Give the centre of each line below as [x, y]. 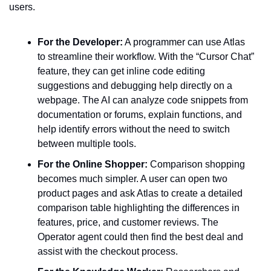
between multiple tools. [87, 144]
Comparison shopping [196, 164]
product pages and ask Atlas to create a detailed [140, 193]
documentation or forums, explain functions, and [140, 115]
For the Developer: [80, 42]
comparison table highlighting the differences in [139, 208]
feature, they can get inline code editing [121, 71]
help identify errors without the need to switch [134, 129]
